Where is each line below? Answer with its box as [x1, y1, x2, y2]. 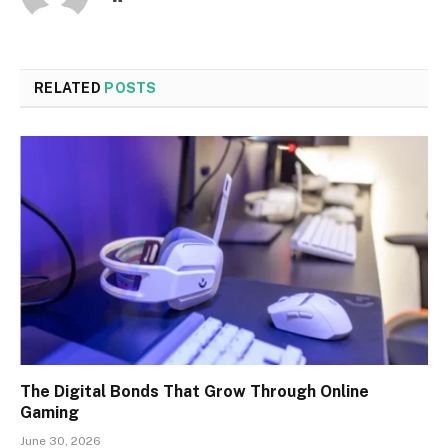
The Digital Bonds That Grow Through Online [20, 382, 369, 402]
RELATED [34, 79, 105, 96]
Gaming [20, 403, 79, 423]
